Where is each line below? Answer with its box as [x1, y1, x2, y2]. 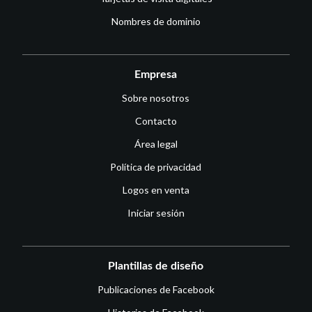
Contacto [134, 115, 177, 127]
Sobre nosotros [122, 92, 190, 104]
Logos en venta [122, 184, 189, 196]
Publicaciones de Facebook [97, 283, 214, 296]
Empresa [134, 69, 178, 81]
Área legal [134, 138, 178, 150]
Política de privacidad [110, 161, 202, 173]
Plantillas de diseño [108, 260, 204, 272]
